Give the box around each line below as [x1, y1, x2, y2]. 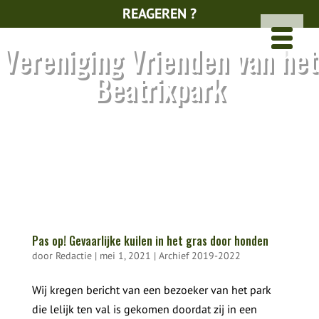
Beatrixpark [94, 67, 225, 110]
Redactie [55, 249, 92, 262]
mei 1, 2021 [99, 249, 151, 262]
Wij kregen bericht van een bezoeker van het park [31, 282, 271, 297]
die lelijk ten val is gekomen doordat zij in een [31, 301, 257, 316]
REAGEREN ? [122, 4, 197, 23]
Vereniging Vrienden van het [2, 38, 317, 81]
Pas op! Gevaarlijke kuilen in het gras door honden [31, 231, 268, 249]
